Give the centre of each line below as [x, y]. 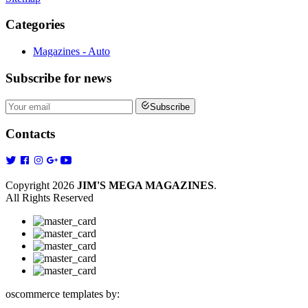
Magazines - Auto [71, 51]
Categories [35, 25]
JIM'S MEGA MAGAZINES [145, 186]
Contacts [30, 134]
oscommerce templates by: [63, 294]
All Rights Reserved [49, 198]
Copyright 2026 [41, 186]
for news [88, 78]
